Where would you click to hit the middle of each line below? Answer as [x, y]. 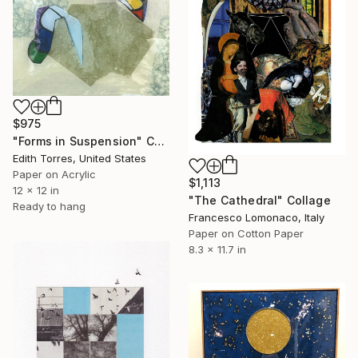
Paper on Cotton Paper [246, 234]
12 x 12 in [36, 191]
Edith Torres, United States [80, 159]
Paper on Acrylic [54, 175]
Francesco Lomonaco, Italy [257, 218]
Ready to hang [49, 207]
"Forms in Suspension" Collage [159, 141]
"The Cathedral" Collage [260, 201]
